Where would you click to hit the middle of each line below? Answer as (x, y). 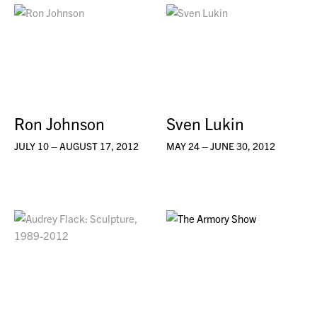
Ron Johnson (59, 123)
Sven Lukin (206, 123)
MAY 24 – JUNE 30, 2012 (221, 145)
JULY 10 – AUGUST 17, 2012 (76, 145)
